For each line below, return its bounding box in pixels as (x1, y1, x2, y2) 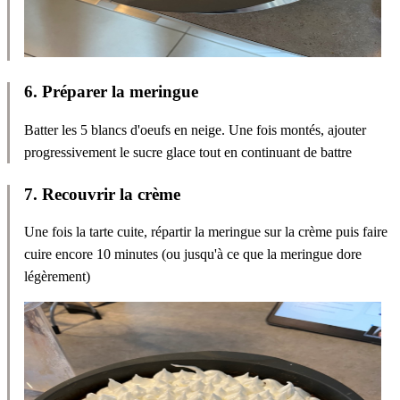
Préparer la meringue (42, 82, 198, 102)
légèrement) (24, 269, 90, 285)
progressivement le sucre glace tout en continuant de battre (24, 144, 352, 160)
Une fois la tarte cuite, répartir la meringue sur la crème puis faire (24, 224, 387, 240)
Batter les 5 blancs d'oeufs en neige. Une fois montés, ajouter (24, 121, 366, 137)
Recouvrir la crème (42, 184, 180, 204)
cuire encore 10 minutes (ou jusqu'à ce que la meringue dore (24, 246, 362, 262)
